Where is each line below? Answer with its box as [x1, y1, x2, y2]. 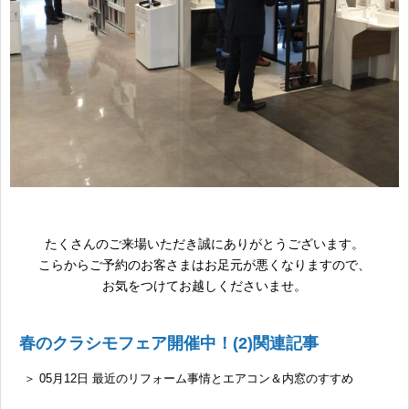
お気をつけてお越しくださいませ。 [102, 278, 307, 294]
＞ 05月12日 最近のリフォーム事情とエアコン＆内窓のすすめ [24, 372, 353, 386]
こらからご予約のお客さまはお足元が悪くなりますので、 [38, 257, 371, 273]
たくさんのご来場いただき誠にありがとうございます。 [45, 236, 364, 252]
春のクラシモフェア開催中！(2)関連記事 [19, 334, 319, 353]
